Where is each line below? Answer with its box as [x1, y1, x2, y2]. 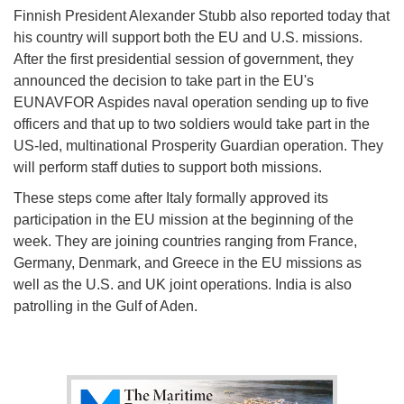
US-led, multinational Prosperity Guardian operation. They [14, 138, 383, 154]
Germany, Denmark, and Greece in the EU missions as [14, 255, 362, 271]
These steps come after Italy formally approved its [14, 190, 328, 207]
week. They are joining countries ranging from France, [14, 234, 357, 250]
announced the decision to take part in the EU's [14, 73, 314, 89]
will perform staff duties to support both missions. [14, 160, 322, 176]
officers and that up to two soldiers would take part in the [14, 116, 370, 133]
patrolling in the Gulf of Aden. [14, 298, 197, 315]
